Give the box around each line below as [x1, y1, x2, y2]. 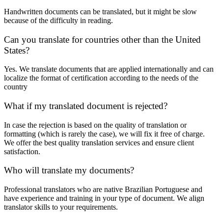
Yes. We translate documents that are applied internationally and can [4, 65, 214, 74]
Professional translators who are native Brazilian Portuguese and [4, 185, 202, 194]
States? [4, 45, 29, 55]
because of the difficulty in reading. [4, 16, 113, 25]
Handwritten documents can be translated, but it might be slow [4, 7, 197, 16]
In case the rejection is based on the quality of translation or [4, 120, 187, 129]
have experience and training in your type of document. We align [4, 194, 204, 203]
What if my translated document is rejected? [4, 101, 167, 111]
